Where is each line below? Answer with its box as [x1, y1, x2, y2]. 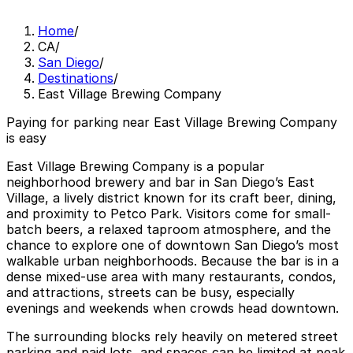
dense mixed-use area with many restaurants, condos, [6, 269, 336, 285]
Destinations [38, 70, 113, 87]
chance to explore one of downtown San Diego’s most [6, 237, 339, 254]
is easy [6, 130, 46, 147]
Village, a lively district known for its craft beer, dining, [6, 190, 336, 206]
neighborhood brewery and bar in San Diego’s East [6, 174, 314, 191]
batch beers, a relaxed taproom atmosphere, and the [6, 221, 331, 238]
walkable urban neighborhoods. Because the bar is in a [6, 253, 339, 269]
